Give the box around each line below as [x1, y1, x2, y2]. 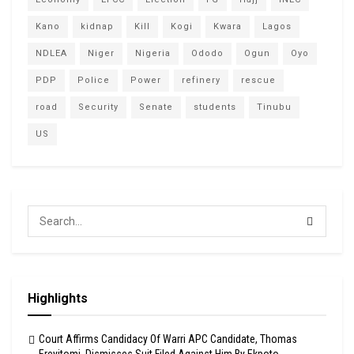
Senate [139, 101, 173, 112]
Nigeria [135, 47, 171, 58]
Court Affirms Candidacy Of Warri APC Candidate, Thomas [39, 332, 297, 345]
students [194, 101, 236, 112]
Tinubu [257, 101, 292, 112]
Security [78, 101, 119, 112]
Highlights [28, 290, 88, 306]
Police [77, 74, 110, 85]
